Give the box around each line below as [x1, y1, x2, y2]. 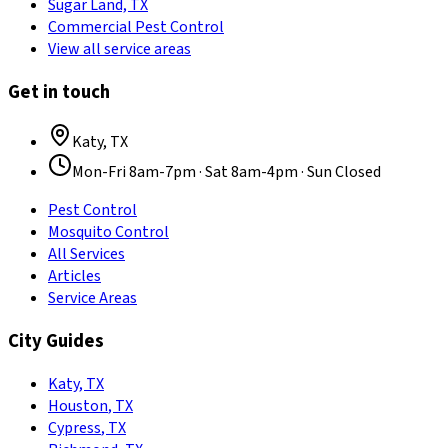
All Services [48, 243, 125, 266]
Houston [48, 394, 108, 417]
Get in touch [8, 78, 110, 105]
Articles [48, 265, 101, 288]
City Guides [8, 328, 104, 355]
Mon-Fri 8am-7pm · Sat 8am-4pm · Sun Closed [72, 161, 381, 184]
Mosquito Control [48, 221, 169, 244]
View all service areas [48, 38, 191, 60]
